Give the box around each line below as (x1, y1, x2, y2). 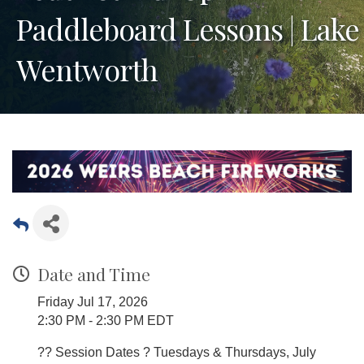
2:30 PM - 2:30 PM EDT (37, 314, 174, 328)
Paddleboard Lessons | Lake (16, 8, 359, 48)
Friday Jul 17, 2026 (37, 295, 148, 310)
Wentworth (16, 49, 158, 89)
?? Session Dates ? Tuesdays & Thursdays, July (37, 345, 316, 360)
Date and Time (37, 262, 150, 286)
